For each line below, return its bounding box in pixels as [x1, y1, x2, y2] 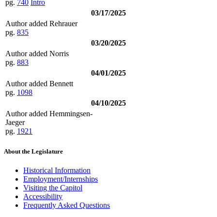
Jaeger [5, 118, 25, 126]
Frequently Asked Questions [23, 201, 110, 210]
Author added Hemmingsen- [5, 109, 93, 118]
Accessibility [23, 192, 62, 201]
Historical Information [23, 166, 91, 175]
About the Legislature [4, 148, 63, 155]
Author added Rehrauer [5, 19, 77, 28]
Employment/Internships [23, 175, 98, 184]
